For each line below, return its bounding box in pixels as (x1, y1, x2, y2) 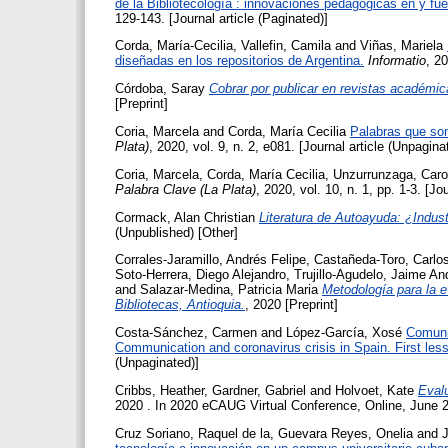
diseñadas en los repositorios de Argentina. (115, 53, 364, 69)
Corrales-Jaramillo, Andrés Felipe (115, 252, 306, 268)
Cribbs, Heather (115, 382, 204, 398)
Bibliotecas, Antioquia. (115, 297, 245, 313)
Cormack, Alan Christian (115, 209, 255, 225)
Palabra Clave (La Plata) (115, 181, 256, 197)
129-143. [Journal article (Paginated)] (115, 10, 328, 26)
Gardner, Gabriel (212, 382, 306, 398)
